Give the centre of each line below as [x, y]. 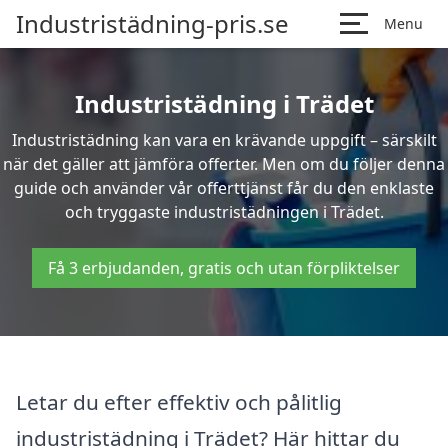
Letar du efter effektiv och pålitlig [179, 402]
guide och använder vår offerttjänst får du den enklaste [224, 188]
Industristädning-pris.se [152, 23]
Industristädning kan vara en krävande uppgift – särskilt [224, 140]
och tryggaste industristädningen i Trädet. [224, 212]
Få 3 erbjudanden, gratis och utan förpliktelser [224, 268]
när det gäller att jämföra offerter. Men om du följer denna [224, 164]
